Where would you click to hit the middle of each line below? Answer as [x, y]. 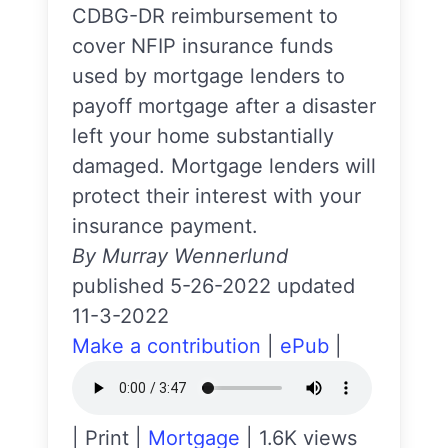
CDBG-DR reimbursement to [205, 16]
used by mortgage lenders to [208, 76]
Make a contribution [166, 346]
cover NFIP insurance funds [202, 46]
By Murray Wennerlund [180, 256]
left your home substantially [203, 136]
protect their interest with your [216, 196]
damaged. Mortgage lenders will [224, 166]
